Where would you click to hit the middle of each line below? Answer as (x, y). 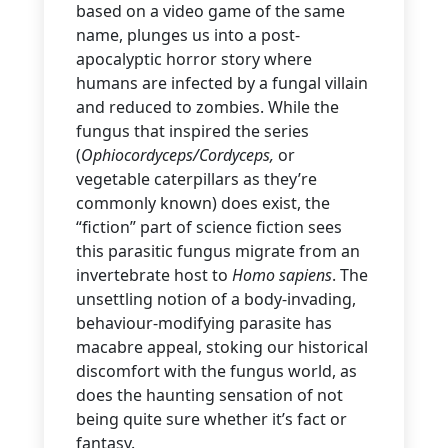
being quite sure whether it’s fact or (211, 419)
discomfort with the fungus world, (206, 371)
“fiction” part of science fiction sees (209, 227)
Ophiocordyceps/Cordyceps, (179, 155)
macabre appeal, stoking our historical (222, 347)
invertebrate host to (154, 275)
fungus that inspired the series (192, 131)
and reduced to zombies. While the (207, 107)
